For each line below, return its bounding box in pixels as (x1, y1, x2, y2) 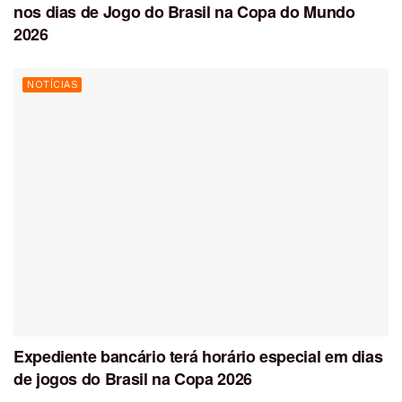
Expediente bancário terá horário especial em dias (13, 344, 383, 368)
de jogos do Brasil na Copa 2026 (13, 366, 252, 390)
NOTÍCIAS (27, 79, 78, 92)
